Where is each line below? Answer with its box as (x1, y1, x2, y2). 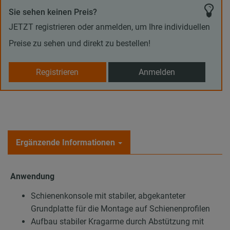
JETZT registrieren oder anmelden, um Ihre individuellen (9, 22, 210, 32)
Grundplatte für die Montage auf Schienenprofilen (31, 203, 210, 214)
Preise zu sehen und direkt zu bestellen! (9, 38, 150, 48)
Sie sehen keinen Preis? (9, 7, 97, 17)
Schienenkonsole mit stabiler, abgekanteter (31, 190, 185, 201)
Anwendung (10, 171, 54, 182)
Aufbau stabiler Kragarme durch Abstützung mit (31, 216, 204, 226)
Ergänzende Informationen (16, 138, 115, 148)
